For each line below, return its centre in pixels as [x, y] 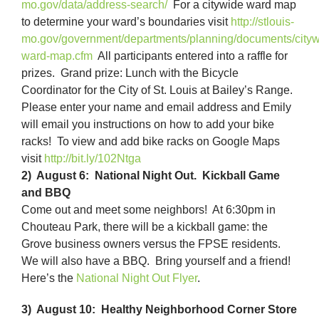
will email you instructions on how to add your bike [148, 125]
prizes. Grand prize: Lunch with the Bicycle [130, 73]
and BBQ [46, 193]
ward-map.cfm [57, 56]
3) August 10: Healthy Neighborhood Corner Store [159, 310]
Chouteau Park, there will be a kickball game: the [145, 227]
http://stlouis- [262, 22]
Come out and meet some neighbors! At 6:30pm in [148, 210]
